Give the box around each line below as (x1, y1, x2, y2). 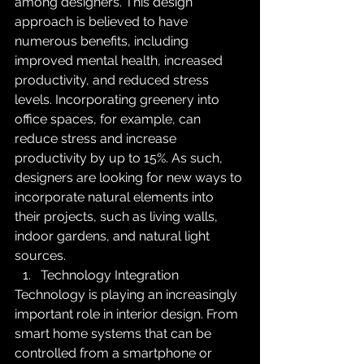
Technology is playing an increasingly (15, 287, 240, 302)
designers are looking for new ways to (15, 170, 245, 185)
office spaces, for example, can (15, 111, 204, 127)
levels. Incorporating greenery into (15, 92, 223, 107)
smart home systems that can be (15, 326, 214, 341)
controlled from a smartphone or (15, 345, 215, 361)
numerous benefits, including (15, 33, 192, 49)
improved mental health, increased (15, 53, 226, 68)
